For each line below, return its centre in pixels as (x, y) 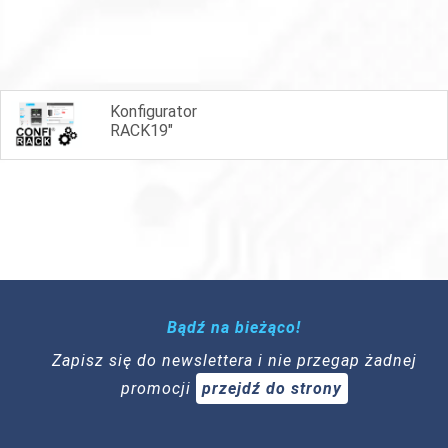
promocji (158, 388)
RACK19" (141, 130)
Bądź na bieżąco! (234, 327)
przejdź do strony (271, 388)
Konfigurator (153, 111)
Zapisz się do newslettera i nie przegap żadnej (234, 360)
